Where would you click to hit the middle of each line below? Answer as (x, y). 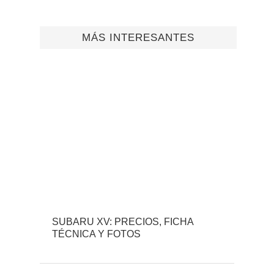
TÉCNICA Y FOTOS (96, 234)
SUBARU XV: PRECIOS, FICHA (123, 222)
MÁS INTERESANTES (138, 38)
